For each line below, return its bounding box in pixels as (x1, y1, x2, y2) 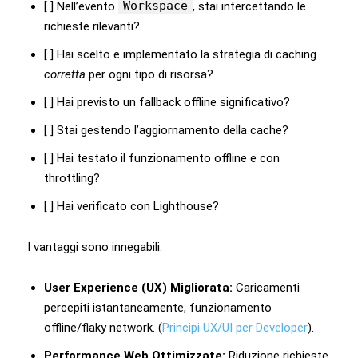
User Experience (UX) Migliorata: (44, 280, 233, 295)
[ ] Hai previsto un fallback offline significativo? (44, 94, 290, 109)
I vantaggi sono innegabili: (27, 239, 162, 254)
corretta (44, 66, 86, 82)
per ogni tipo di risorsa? (86, 66, 213, 82)
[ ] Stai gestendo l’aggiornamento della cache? (44, 122, 288, 137)
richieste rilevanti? (44, 18, 140, 34)
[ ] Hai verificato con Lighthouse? (44, 198, 219, 213)
